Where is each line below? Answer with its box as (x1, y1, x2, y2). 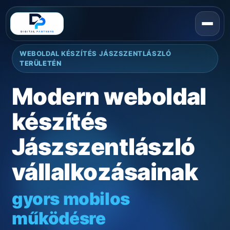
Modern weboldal (12, 83, 206, 110)
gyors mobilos (12, 188, 130, 209)
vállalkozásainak (12, 158, 198, 186)
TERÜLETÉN (20, 59, 62, 67)
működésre (12, 208, 106, 228)
